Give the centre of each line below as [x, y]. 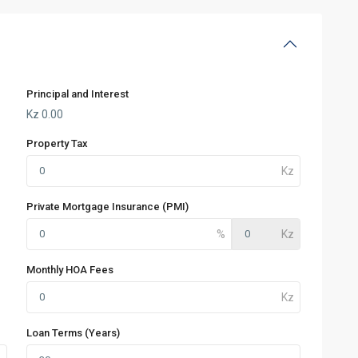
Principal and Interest [78, 94]
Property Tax [57, 144]
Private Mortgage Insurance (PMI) [107, 207]
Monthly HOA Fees [70, 270]
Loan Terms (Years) [73, 333]
